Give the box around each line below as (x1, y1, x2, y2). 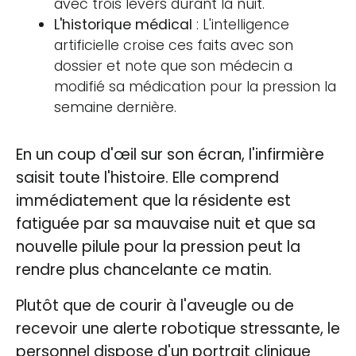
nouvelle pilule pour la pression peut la (16, 235, 300, 257)
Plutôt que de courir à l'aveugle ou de (16, 294, 294, 316)
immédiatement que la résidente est (16, 189, 291, 211)
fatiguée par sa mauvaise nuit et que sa (16, 212, 315, 234)
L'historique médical (54, 14, 192, 34)
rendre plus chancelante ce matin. (16, 258, 272, 281)
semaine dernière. (54, 97, 176, 117)
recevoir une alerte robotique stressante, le (16, 317, 340, 339)
